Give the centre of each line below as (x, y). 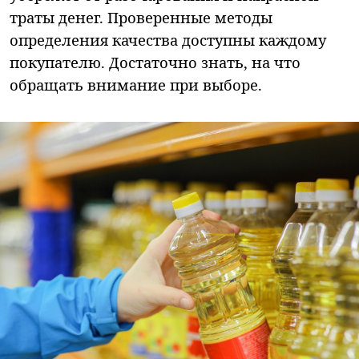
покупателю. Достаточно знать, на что (155, 63)
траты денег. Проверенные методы (141, 18)
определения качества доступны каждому (168, 40)
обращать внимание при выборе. (136, 85)
